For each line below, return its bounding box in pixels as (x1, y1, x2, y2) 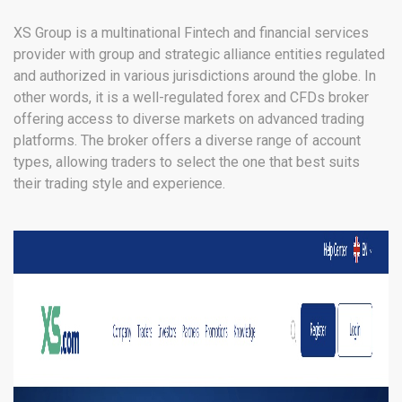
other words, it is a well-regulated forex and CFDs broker (13, 89, 369, 107)
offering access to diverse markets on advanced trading (13, 110, 364, 128)
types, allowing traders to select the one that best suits (13, 153, 360, 171)
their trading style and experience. (13, 175, 225, 193)
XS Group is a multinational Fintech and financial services (13, 24, 369, 42)
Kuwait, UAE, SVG (210, 8, 319, 25)
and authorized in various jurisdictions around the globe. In (13, 67, 376, 85)
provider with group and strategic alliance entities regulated (13, 46, 385, 64)
